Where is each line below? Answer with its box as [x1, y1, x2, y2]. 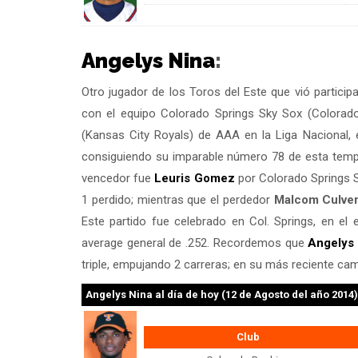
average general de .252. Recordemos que [82, 235, 308, 250]
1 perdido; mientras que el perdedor [82, 192, 274, 207]
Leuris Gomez [154, 170, 235, 185]
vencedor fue [82, 170, 155, 185]
